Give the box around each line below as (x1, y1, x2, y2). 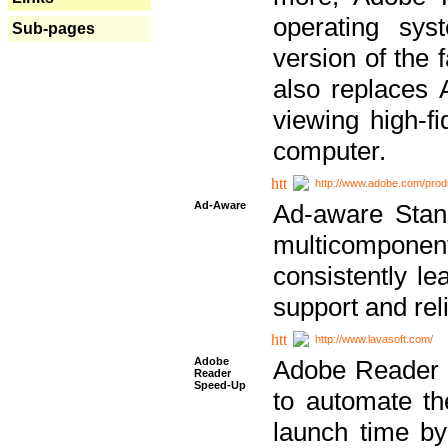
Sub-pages (12, 20, 95, 37)
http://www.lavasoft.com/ (315, 332, 433, 345)
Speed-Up (194, 378, 246, 391)
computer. (273, 135, 386, 166)
